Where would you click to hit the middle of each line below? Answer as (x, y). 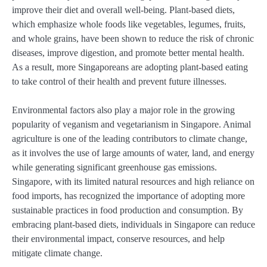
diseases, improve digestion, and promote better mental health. (128, 53)
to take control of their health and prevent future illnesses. (119, 82)
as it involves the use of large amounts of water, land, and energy (133, 153)
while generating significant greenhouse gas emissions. (114, 167)
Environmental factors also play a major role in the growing (123, 110)
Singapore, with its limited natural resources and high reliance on (133, 182)
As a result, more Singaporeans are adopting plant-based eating (130, 67)
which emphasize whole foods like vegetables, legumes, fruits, (129, 24)
